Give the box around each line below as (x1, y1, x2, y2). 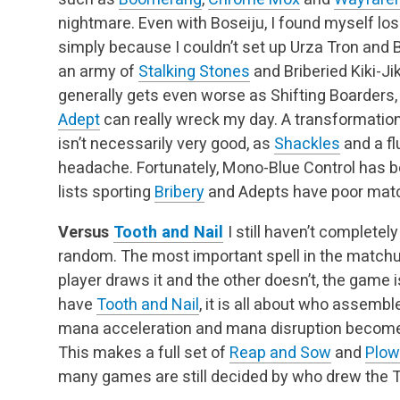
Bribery (154, 181, 204, 201)
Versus (58, 221, 113, 241)
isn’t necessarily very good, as (58, 133, 274, 153)
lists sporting (58, 181, 154, 201)
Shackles (274, 133, 340, 153)
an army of (58, 61, 138, 80)
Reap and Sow (229, 342, 331, 362)
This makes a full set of (58, 342, 229, 362)
